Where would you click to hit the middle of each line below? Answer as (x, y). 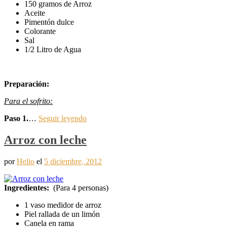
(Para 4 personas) (79, 188)
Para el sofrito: (28, 101)
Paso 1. (16, 119)
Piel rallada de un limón (62, 214)
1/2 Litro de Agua (53, 50)
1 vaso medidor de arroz (63, 205)
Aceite (35, 13)
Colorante (40, 31)
